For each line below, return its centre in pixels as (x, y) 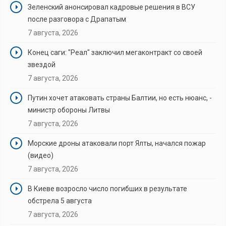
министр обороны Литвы (69, 110)
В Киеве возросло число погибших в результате (107, 188)
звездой (42, 64)
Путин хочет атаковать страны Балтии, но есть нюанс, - (120, 98)
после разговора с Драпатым (77, 19)
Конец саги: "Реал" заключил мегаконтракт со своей (115, 52)
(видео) (41, 155)
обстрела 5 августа (60, 201)
